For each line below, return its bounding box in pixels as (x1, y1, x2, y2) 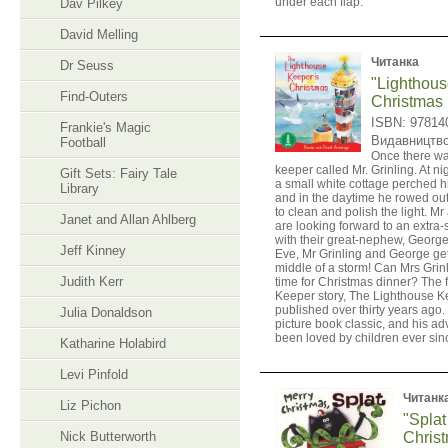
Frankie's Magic (60, 120, 151, 135)
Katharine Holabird (60, 336, 166, 351)
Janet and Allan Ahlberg (60, 212, 196, 227)
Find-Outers (60, 89, 128, 104)
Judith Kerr (60, 274, 123, 289)
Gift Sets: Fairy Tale (60, 166, 177, 181)
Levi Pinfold (60, 367, 128, 382)
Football (60, 135, 106, 150)
